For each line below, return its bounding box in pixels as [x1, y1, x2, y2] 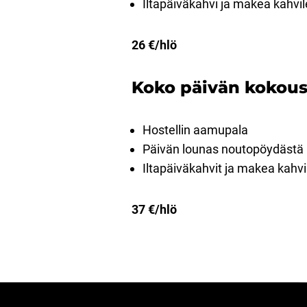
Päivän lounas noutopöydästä [143, 142, 304, 156]
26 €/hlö [132, 38, 177, 52]
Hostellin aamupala [143, 123, 248, 137]
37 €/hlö [132, 202, 177, 217]
